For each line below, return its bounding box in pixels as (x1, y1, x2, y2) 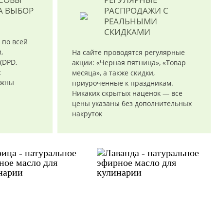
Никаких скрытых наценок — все (72, 89, 182, 98)
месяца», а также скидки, (72, 68, 155, 77)
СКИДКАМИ (104, 26, 150, 37)
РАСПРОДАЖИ (104, 5, 161, 16)
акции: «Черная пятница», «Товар (72, 58, 186, 67)
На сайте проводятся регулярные (72, 48, 185, 57)
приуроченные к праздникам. (72, 78, 173, 88)
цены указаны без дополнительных (72, 99, 192, 108)
